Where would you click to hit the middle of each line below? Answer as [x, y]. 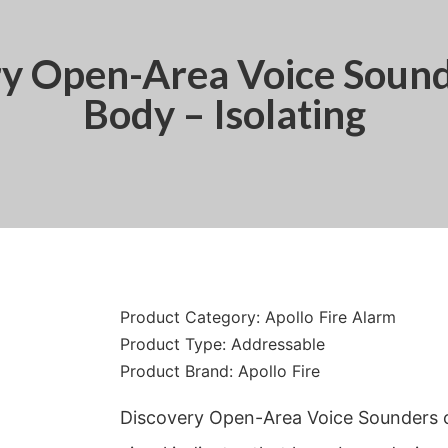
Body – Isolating [224, 113]
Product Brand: [179, 370]
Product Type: [175, 343]
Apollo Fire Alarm [330, 316]
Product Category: [192, 316]
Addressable [278, 343]
